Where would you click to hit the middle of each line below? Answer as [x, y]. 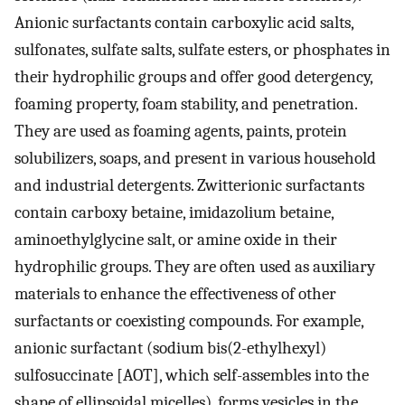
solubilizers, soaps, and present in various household [195, 158]
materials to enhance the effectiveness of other [175, 293]
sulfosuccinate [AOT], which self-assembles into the [192, 375]
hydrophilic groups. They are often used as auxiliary [195, 266]
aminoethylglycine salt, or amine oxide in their [176, 239]
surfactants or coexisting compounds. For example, [189, 320]
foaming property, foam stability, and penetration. [186, 104]
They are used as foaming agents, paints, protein [181, 131]
